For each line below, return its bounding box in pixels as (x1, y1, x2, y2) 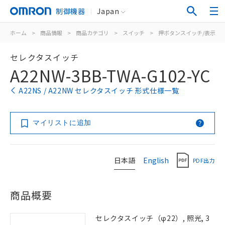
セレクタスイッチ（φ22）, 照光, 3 (95, 213, 210, 223)
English (143, 155, 169, 165)
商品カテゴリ (76, 29, 109, 37)
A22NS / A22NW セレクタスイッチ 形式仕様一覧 (19, 85, 179, 95)
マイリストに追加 (33, 119, 91, 127)
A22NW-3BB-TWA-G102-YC (10, 64, 211, 87)
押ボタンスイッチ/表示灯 (158, 29, 221, 37)
